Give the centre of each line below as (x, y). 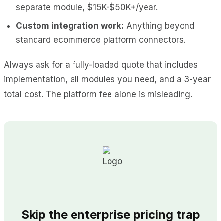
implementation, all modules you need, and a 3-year (107, 79)
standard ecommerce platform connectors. (101, 40)
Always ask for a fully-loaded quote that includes (101, 64)
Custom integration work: (70, 25)
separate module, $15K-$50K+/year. (87, 7)
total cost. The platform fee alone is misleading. (98, 94)
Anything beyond (159, 25)
